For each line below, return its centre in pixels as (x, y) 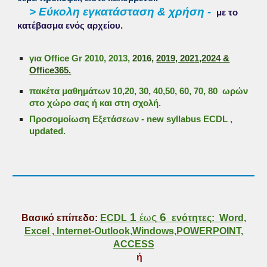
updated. (48, 131)
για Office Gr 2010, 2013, (81, 59)
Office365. (50, 71)
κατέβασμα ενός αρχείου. (70, 26)
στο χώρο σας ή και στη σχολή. (95, 103)
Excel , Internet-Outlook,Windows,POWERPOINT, (133, 231)
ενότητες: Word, (207, 218)
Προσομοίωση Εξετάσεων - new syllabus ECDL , (131, 119)
